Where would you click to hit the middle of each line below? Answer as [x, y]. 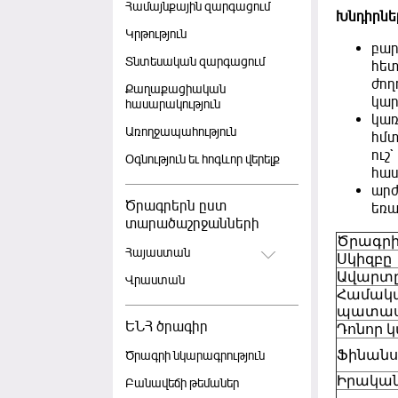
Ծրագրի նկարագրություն [195, 356]
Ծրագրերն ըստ [176, 206]
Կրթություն [156, 34]
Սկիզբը [365, 259]
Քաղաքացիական [175, 89]
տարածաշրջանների [192, 224]
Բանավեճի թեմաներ [182, 383]
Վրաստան [155, 280]
